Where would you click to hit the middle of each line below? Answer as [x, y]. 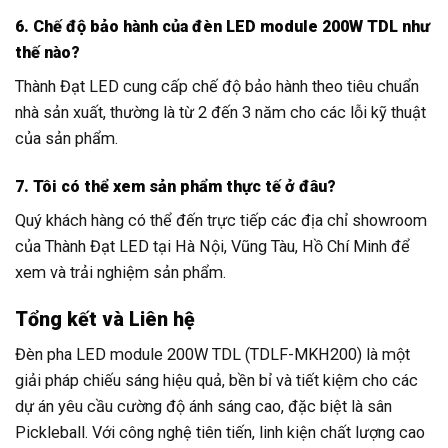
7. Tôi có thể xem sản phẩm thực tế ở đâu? [175, 186]
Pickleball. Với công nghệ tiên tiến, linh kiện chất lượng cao [220, 432]
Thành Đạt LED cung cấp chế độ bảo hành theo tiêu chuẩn [217, 87]
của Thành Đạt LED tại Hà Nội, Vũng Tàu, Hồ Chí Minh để [212, 246]
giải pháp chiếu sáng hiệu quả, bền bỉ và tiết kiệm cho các [216, 380]
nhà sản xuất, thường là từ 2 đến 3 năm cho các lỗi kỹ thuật [220, 113]
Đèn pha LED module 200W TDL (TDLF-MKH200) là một [212, 354]
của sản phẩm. [66, 139]
